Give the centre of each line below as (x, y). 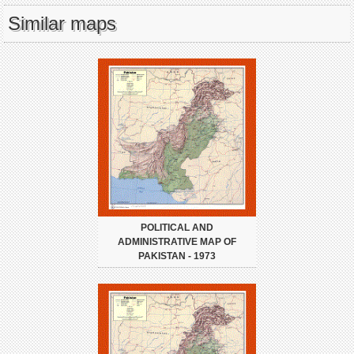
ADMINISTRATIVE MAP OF (177, 242)
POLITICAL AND (177, 228)
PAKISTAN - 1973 (177, 256)
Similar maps (62, 24)
